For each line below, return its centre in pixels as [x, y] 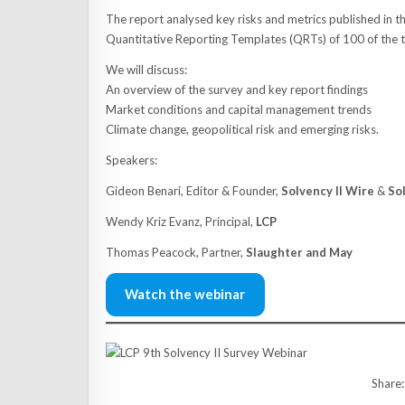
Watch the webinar [185, 294]
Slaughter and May [299, 253]
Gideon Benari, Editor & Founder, [193, 191]
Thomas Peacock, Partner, [175, 253]
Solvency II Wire [327, 191]
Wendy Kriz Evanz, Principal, [180, 222]
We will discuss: [146, 70]
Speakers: [131, 160]
